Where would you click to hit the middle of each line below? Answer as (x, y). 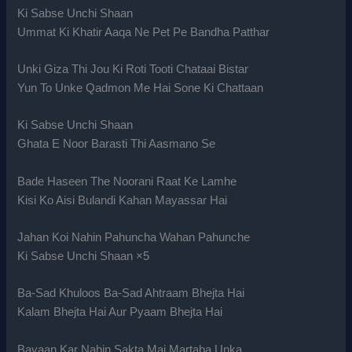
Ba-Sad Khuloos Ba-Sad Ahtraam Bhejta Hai (131, 293)
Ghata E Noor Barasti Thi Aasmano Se (117, 144)
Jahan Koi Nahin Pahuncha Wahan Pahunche (134, 237)
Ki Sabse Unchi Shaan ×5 (84, 256)
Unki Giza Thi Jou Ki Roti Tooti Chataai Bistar (133, 69)
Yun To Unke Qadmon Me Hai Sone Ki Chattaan (141, 88)
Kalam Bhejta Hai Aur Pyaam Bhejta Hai (120, 312)
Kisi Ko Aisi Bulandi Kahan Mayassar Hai (123, 200)
